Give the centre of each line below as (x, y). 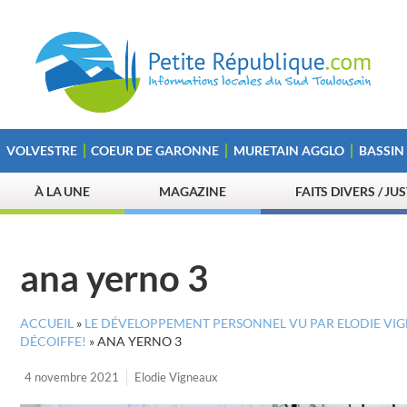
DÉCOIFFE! (53, 342)
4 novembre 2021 (72, 377)
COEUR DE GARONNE (155, 150)
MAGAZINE (193, 191)
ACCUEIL (47, 323)
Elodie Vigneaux (176, 377)
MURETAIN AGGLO (288, 150)
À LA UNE (62, 191)
